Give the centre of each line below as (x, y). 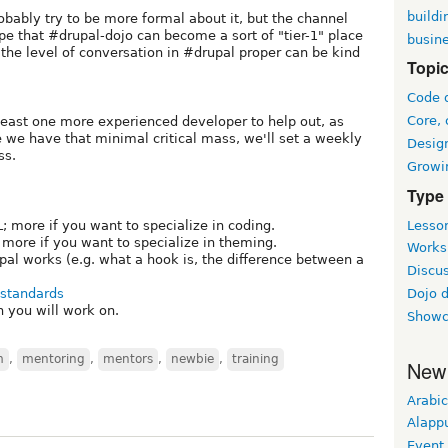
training (255, 358)
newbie (192, 358)
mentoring (53, 358)
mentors (128, 358)
